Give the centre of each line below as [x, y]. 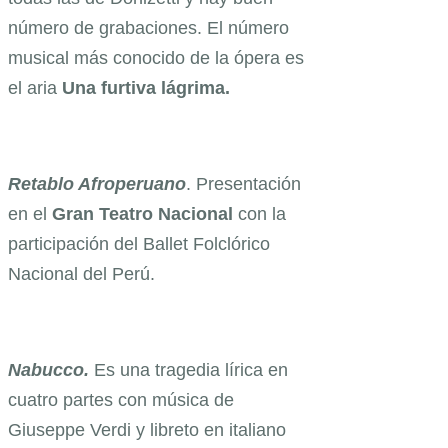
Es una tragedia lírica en [191, 370]
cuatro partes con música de [121, 400]
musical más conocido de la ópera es [156, 58]
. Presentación [243, 184]
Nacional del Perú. [81, 274]
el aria [35, 88]
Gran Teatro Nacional [140, 214]
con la [259, 214]
